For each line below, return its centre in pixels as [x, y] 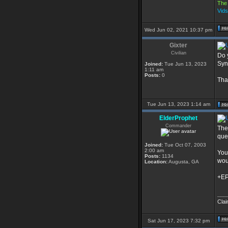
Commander [178, 126]
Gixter [178, 45]
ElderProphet [178, 118]
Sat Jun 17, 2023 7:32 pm [178, 221]
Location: [156, 162]
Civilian [178, 53]
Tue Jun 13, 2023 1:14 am [178, 104]
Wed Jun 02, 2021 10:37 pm [178, 30]
